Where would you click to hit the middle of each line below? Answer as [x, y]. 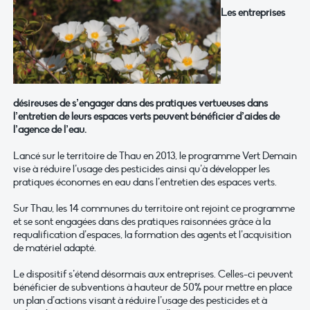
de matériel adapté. [55, 248]
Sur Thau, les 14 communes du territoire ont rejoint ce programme [154, 209]
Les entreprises [253, 12]
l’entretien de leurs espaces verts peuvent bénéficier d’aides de [146, 117]
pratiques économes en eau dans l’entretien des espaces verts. [145, 182]
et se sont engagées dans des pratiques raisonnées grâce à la [142, 222]
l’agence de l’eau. [50, 130]
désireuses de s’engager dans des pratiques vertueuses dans [140, 103]
